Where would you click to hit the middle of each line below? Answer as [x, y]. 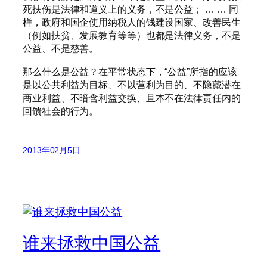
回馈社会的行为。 [61, 111]
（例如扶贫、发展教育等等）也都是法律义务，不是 [132, 35]
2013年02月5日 [52, 150]
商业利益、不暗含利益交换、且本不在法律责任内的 [132, 97]
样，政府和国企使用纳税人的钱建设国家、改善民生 [132, 22]
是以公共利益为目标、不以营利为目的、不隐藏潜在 [132, 84]
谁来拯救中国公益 [92, 243]
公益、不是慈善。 [61, 49]
